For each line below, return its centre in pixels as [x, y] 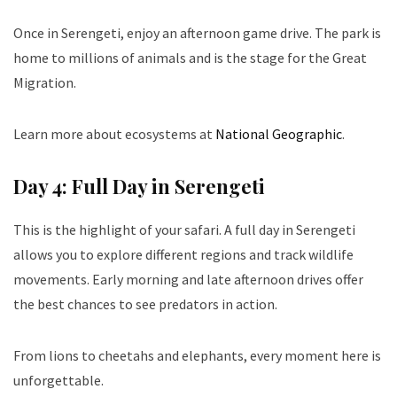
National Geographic [279, 134]
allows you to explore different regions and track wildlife [183, 255]
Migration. [45, 83]
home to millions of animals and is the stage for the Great [190, 58]
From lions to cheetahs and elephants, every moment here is [197, 356]
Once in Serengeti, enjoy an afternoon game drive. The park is [197, 33]
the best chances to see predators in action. [145, 304]
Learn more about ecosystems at [114, 134]
